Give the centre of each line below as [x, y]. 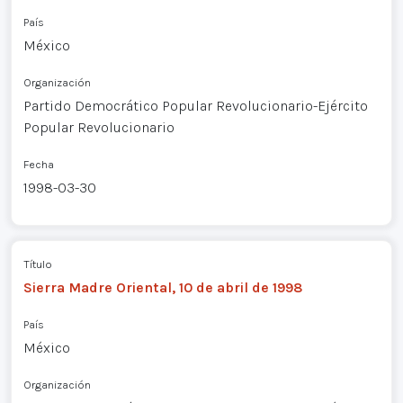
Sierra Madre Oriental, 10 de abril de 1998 [163, 287]
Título [37, 264]
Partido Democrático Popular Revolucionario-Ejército [195, 106]
